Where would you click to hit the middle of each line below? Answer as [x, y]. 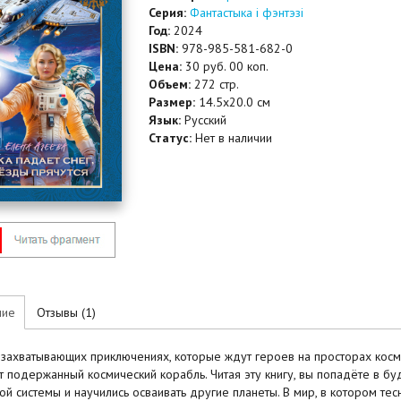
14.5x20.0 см [234, 102]
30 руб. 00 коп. [226, 66]
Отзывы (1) [66, 313]
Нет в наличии [233, 138]
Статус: [171, 138]
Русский [205, 120]
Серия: [169, 13]
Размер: [173, 102]
